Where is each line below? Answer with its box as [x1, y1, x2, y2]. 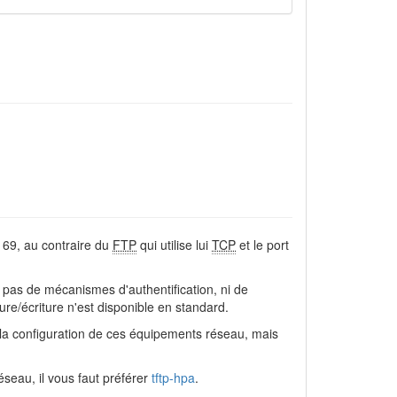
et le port [236, 236, 289, 253]
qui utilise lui [136, 236, 212, 253]
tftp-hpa [152, 369, 195, 386]
